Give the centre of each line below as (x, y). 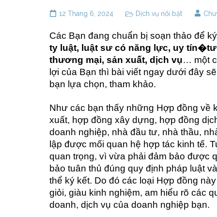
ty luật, (64, 47)
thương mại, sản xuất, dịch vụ (116, 60)
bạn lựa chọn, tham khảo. (103, 84)
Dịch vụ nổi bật (159, 13)
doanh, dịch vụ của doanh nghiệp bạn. (130, 204)
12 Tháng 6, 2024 (86, 13)
